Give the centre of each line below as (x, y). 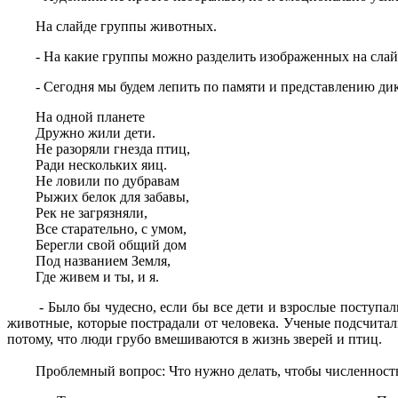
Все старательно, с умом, (97, 229)
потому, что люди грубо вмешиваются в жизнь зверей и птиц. (195, 339)
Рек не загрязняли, (77, 213)
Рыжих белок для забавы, (98, 197)
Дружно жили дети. (81, 133)
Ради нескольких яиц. (87, 165)
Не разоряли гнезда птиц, (99, 149)
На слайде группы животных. (112, 27)
